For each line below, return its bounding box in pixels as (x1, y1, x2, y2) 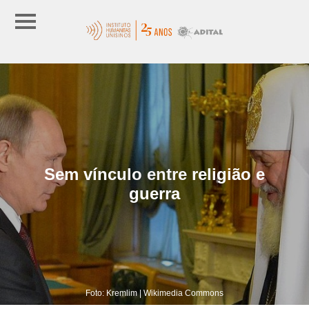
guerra (129, 183, 180, 203)
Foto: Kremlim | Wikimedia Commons (86, 288, 223, 298)
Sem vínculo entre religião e (44, 164, 265, 183)
